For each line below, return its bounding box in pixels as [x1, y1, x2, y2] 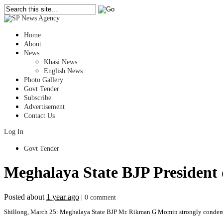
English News [44, 67, 83, 75]
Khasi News [44, 58, 77, 66]
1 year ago [46, 192, 79, 201]
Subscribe [24, 94, 51, 102]
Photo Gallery [24, 76, 63, 84]
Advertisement [24, 103, 65, 111]
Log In [4, 128, 23, 135]
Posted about [4, 192, 46, 201]
